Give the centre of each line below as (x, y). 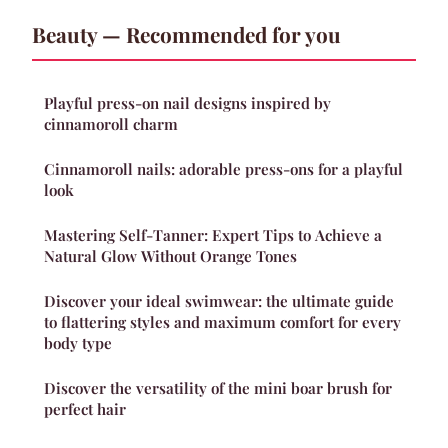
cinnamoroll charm (111, 123)
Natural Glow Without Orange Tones (170, 255)
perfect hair (85, 408)
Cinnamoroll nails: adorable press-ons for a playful (223, 168)
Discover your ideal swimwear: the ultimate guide (219, 300)
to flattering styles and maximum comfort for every (222, 321)
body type (78, 342)
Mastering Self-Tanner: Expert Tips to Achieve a (213, 234)
